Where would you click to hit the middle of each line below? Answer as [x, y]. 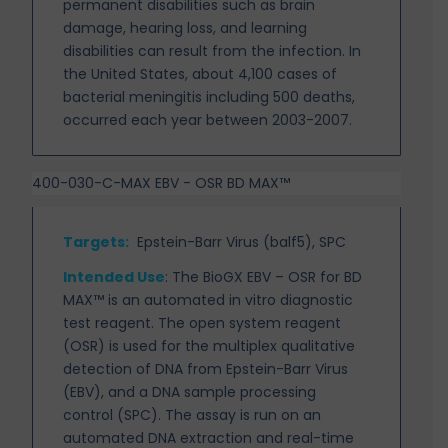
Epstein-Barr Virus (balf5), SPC [242, 241]
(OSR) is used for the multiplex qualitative [209, 345]
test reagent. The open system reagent [202, 322]
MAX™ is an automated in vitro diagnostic [208, 299]
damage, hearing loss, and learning [185, 28]
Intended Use [114, 276]
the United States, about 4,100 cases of [200, 74]
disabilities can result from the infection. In [212, 51]
